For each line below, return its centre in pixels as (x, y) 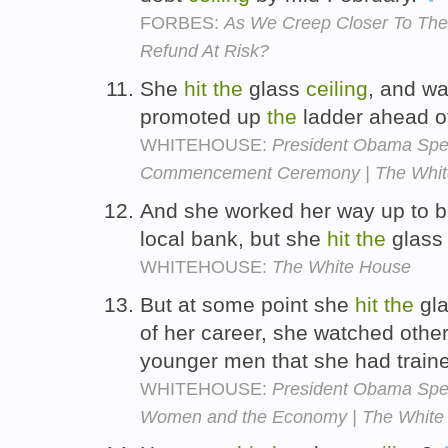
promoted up (203, 116)
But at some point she (247, 304)
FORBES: (182, 23)
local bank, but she (233, 238)
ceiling (337, 88)
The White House (341, 266)
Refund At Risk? (204, 51)
